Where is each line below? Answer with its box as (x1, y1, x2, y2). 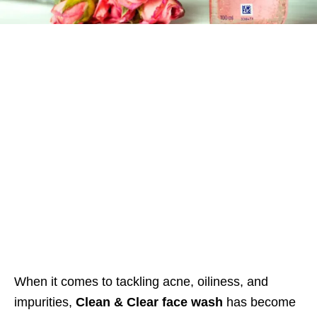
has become (223, 295, 296, 309)
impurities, (14, 295, 76, 309)
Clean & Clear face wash (76, 295, 223, 309)
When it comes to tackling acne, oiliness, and (14, 275, 268, 289)
